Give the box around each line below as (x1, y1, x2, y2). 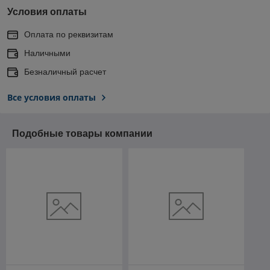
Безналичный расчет (24, 67, 106, 77)
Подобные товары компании (12, 128, 152, 139)
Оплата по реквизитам (24, 30, 113, 39)
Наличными (24, 48, 71, 58)
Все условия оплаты (7, 92, 96, 103)
